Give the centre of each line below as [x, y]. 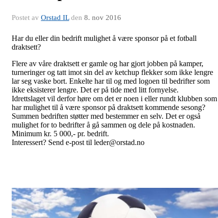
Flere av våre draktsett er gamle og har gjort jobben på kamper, [108, 64]
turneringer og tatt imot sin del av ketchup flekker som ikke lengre [112, 72]
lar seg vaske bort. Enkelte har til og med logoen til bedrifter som [111, 81]
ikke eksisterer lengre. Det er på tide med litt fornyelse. [95, 90]
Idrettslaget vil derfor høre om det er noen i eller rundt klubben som [114, 99]
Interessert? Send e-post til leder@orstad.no [78, 142]
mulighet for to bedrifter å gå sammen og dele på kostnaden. [103, 125]
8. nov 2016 [103, 18]
